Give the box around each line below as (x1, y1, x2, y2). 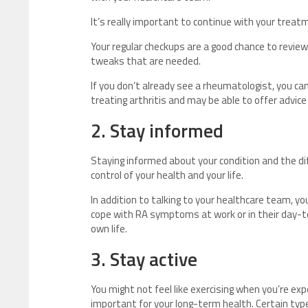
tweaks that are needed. (91, 53, 201, 69)
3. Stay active (91, 245, 197, 274)
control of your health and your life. (91, 167, 243, 184)
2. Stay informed (91, 116, 223, 145)
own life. (91, 221, 127, 237)
